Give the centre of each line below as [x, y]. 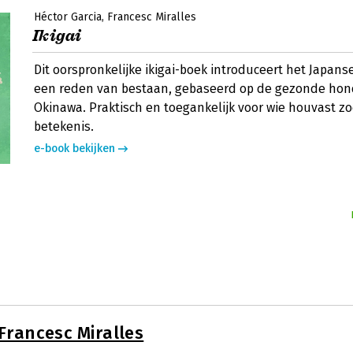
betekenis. [64, 126]
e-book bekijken [74, 149]
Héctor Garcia [68, 17]
